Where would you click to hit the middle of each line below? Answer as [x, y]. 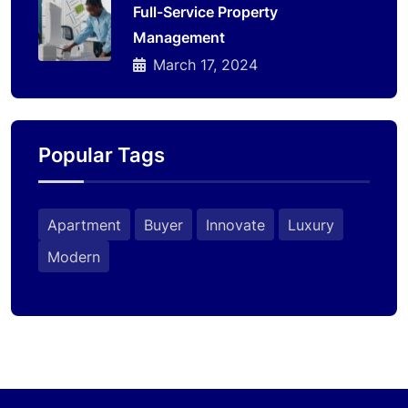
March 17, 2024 [205, 64]
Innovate [235, 224]
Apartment [84, 224]
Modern [74, 256]
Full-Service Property [205, 11]
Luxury [311, 224]
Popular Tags [102, 155]
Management [179, 37]
